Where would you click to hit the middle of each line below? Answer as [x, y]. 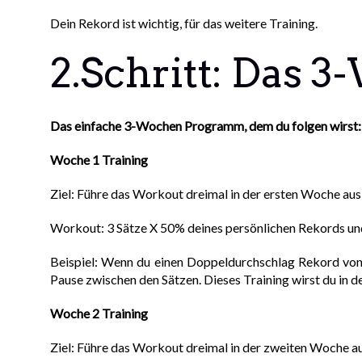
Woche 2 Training [99, 314]
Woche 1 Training [99, 160]
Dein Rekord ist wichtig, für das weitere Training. [184, 23]
